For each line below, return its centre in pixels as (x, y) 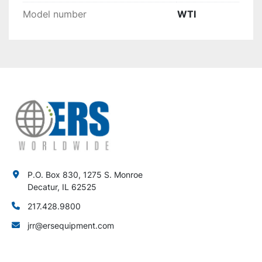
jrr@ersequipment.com (71, 226)
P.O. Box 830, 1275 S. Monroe (85, 175)
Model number (55, 14)
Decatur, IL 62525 (62, 187)
